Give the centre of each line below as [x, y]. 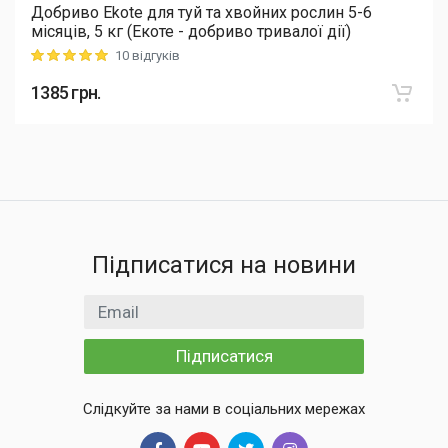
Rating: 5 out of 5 [79, 57]
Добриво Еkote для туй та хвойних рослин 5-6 [201, 12]
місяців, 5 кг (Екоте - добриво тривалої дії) [191, 31]
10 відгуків [147, 55]
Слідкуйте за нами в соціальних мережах [224, 409]
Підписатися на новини [224, 265]
